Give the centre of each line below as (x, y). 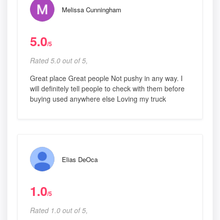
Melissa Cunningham (92, 10)
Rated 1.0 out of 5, (59, 210)
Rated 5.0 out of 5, (59, 61)
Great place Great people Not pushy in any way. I (106, 78)
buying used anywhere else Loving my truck (98, 99)
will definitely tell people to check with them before (107, 89)
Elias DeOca (80, 160)
